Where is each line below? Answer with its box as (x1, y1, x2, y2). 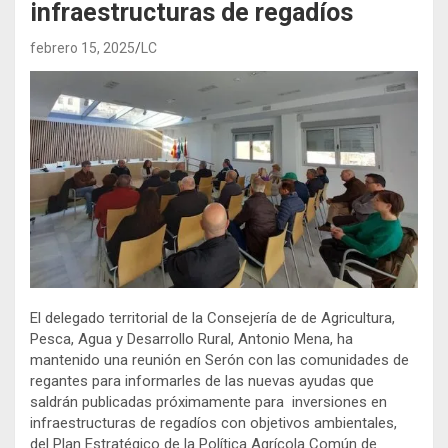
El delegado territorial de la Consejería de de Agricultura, (30, 309, 395, 328)
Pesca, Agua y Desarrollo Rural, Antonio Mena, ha (30, 330, 353, 349)
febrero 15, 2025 (30, 39, 135, 56)
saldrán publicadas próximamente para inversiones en (30, 393, 387, 412)
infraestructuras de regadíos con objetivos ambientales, (30, 414, 397, 433)
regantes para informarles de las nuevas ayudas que (30, 372, 374, 391)
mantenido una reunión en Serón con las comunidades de (30, 351, 409, 370)
